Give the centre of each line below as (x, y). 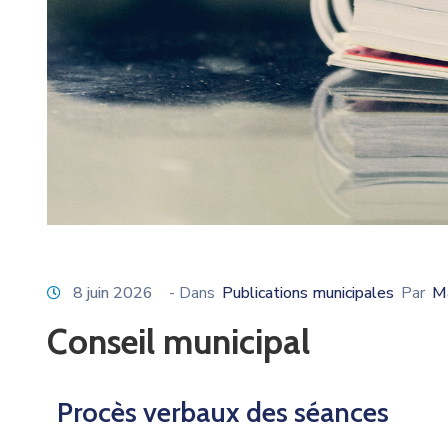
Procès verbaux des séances (223, 411)
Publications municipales (308, 292)
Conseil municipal (178, 341)
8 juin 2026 (113, 292)
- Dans (192, 292)
